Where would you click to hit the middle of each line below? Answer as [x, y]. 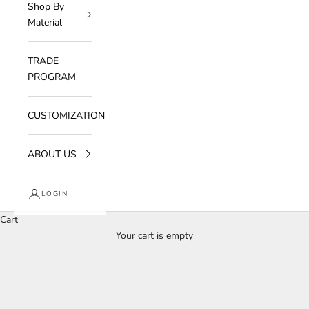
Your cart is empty [154, 235]
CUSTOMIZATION [66, 115]
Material [45, 22]
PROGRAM [52, 77]
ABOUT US [52, 154]
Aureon [154, 243]
